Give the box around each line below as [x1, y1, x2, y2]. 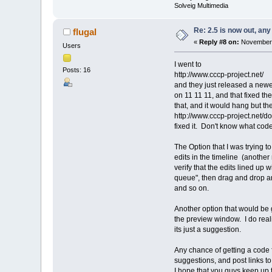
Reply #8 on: [199, 38, 240, 46]
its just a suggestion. [174, 225, 241, 234]
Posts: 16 [63, 66, 91, 74]
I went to [174, 60, 202, 69]
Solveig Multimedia [174, 2, 228, 10]
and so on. [174, 184, 209, 193]
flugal [72, 27, 97, 38]
